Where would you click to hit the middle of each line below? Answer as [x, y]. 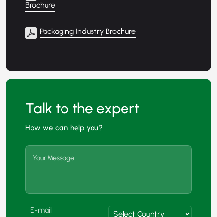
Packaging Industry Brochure [88, 31]
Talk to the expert [82, 108]
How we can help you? [64, 128]
